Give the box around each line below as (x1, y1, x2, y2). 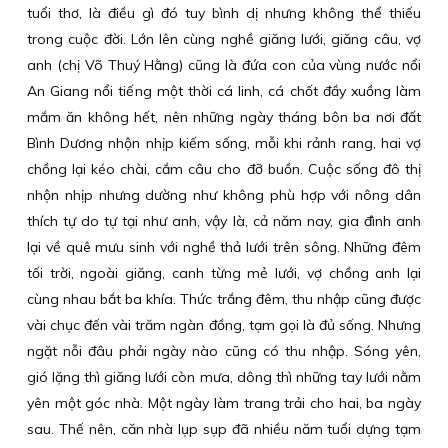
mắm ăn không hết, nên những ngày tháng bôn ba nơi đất (27, 108, 421, 126)
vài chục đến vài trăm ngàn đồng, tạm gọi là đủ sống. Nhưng (27, 316, 421, 334)
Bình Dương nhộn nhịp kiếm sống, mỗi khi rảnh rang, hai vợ (27, 134, 421, 152)
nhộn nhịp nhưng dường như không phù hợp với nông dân (27, 186, 421, 204)
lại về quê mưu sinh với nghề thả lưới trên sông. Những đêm (27, 238, 421, 256)
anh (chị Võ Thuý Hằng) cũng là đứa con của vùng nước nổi (27, 56, 421, 74)
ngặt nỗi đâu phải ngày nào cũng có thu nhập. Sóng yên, (27, 342, 421, 360)
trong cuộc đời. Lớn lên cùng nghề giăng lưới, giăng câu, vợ (27, 30, 421, 48)
